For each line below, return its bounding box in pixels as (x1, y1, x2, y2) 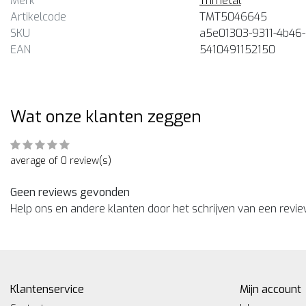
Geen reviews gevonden (10, 184, 130, 199)
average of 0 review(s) (10, 154, 111, 167)
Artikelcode (10, 9, 66, 24)
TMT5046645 (199, 9, 267, 24)
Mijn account (240, 281, 301, 296)
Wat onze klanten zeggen (10, 105, 201, 128)
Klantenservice (10, 281, 84, 296)
